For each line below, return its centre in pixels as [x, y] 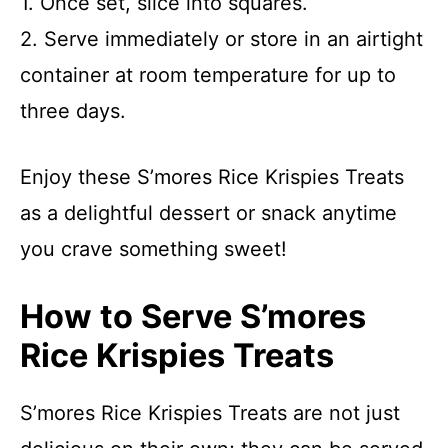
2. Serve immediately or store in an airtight [221, 39]
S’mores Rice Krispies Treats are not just [210, 413]
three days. [73, 111]
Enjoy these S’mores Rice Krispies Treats [212, 177]
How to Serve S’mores [193, 316]
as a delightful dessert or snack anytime [208, 213]
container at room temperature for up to [208, 75]
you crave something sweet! [153, 249]
